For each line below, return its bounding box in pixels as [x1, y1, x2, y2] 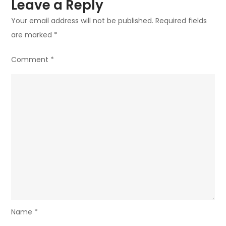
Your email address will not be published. [11, 15, 154, 26]
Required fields [155, 15, 207, 26]
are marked [11, 29, 54, 40]
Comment [11, 54, 51, 65]
